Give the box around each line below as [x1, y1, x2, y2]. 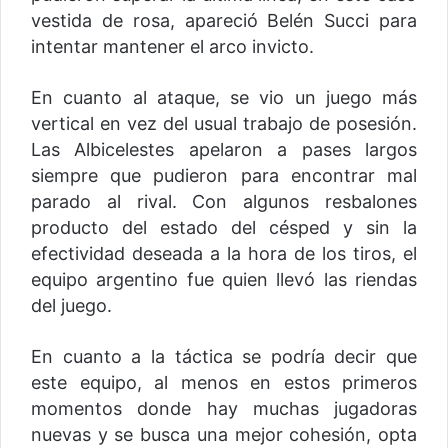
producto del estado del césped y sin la [31, 217, 417, 239]
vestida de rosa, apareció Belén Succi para [31, 10, 417, 32]
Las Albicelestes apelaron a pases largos [31, 139, 417, 161]
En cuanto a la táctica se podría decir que [31, 346, 417, 368]
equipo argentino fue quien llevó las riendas [31, 269, 417, 291]
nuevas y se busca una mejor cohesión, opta [31, 424, 417, 446]
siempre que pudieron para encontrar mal [31, 165, 417, 187]
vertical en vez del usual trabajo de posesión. [31, 113, 417, 135]
